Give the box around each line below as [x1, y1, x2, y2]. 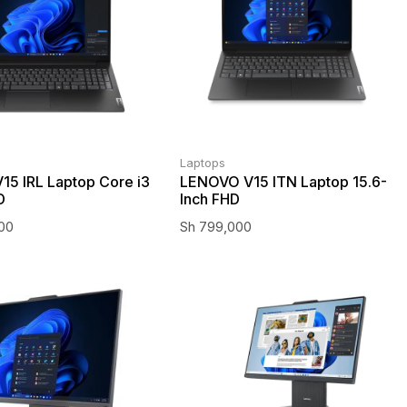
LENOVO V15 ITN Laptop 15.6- [179, 172, 387, 191]
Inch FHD [179, 189, 240, 208]
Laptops [179, 154, 225, 170]
